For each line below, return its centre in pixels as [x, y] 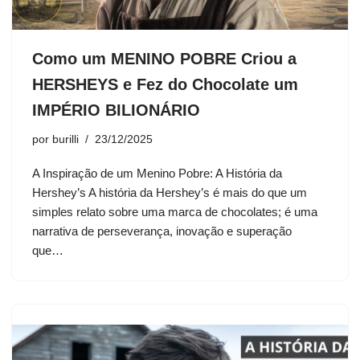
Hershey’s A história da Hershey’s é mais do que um [170, 193]
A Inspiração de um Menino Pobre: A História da [157, 174]
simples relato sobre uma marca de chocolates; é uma [175, 212]
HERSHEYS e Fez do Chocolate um [165, 85]
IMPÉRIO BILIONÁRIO [116, 110]
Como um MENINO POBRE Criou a [164, 59]
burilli [65, 140]
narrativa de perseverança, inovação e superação [162, 231]
